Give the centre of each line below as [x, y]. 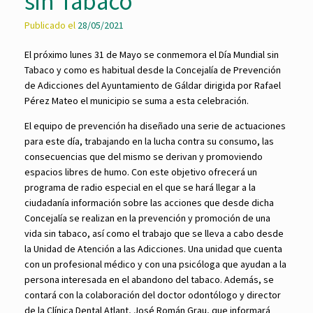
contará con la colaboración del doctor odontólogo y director [153, 295]
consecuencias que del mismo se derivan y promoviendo [144, 157]
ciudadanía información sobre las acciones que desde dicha [149, 203]
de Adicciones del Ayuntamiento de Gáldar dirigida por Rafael [153, 86]
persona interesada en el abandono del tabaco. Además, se [149, 280]
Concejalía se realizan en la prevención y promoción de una [147, 218]
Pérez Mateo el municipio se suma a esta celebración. [137, 101]
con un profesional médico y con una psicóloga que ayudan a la [155, 264]
